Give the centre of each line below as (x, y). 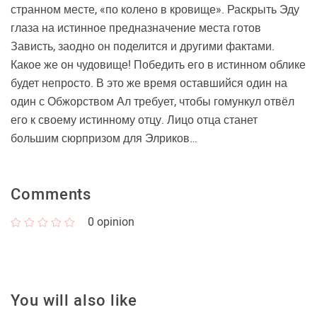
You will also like (74, 300)
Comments (51, 194)
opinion (114, 222)
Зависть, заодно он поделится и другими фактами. (143, 46)
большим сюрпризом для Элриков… (104, 138)
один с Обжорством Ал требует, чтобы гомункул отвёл (152, 102)
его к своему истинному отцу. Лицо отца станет (134, 120)
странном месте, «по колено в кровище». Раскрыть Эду (155, 10)
